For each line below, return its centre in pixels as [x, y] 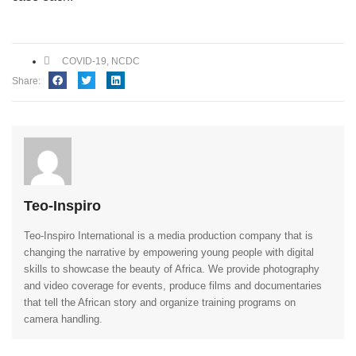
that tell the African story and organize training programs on [160, 303]
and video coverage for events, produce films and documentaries [173, 286]
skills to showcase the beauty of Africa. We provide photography [172, 269]
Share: [26, 81]
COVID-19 [84, 61]
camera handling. [63, 319]
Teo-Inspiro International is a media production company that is [168, 236]
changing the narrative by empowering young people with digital [169, 253]
